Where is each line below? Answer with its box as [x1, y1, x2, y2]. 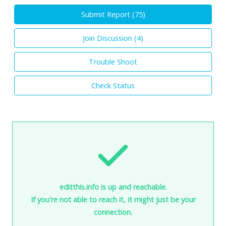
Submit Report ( [81, 9, 135, 19]
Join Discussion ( [83, 33, 137, 43]
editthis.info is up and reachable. [59, 182, 167, 192]
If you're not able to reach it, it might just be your [30, 194, 196, 204]
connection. [94, 207, 132, 217]
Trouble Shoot [89, 56, 137, 67]
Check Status [91, 80, 135, 90]
